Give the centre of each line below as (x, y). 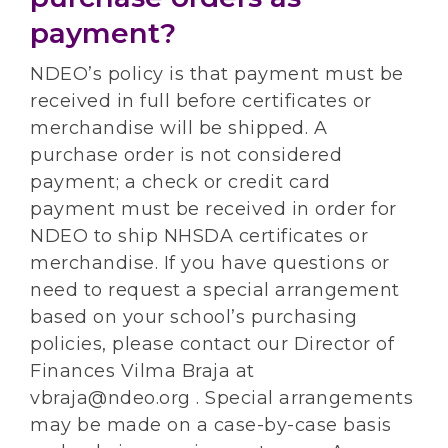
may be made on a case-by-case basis (211, 425)
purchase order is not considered (186, 155)
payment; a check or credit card (180, 182)
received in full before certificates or (201, 101)
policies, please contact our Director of (212, 344)
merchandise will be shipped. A (178, 128)
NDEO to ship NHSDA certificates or (199, 236)
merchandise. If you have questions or (210, 263)
